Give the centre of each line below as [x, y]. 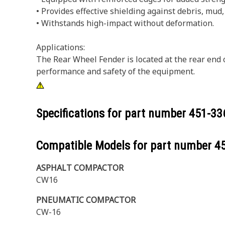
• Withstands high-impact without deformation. [125, 23]
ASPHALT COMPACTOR [80, 168]
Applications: [61, 47]
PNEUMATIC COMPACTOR [86, 200]
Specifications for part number [113, 114]
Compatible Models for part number [125, 146]
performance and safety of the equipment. [116, 71]
